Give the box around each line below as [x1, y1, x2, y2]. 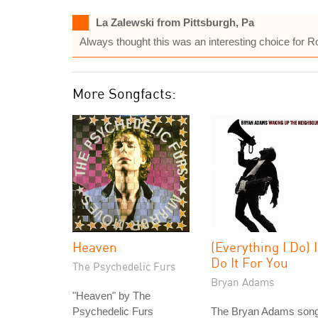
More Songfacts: [72, 84, 176, 102]
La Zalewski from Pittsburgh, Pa [96, 16, 254, 28]
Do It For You [211, 254, 288, 270]
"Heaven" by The [72, 290, 150, 302]
